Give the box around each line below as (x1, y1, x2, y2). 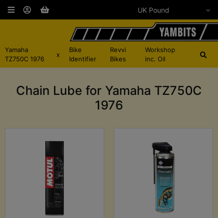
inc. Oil (145, 55, 165, 63)
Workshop (145, 46, 175, 54)
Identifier (69, 55, 97, 63)
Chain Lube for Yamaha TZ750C (16, 83, 202, 98)
